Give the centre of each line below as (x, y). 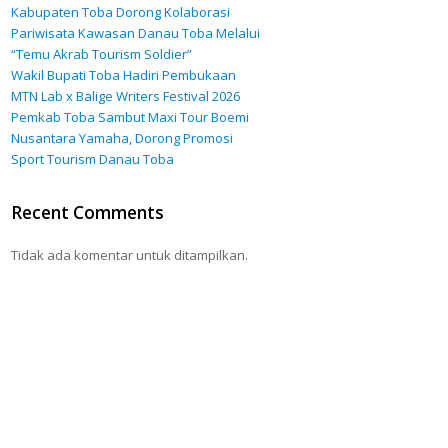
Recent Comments (88, 212)
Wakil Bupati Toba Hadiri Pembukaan (124, 75)
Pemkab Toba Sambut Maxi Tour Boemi (130, 117)
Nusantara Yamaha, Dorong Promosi (122, 138)
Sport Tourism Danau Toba (93, 159)
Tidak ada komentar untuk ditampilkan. (130, 255)
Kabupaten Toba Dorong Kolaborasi (121, 12)
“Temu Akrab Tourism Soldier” (102, 54)
